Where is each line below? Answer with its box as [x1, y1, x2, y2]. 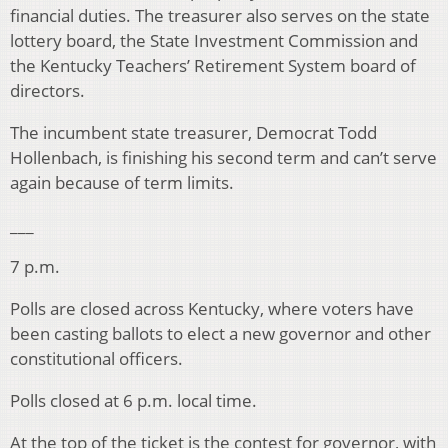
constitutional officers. [10, 347, 183, 371]
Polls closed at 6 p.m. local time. [10, 389, 257, 413]
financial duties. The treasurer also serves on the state [10, 4, 430, 28]
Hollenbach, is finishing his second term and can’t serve [10, 146, 437, 170]
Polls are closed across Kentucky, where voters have [10, 297, 414, 321]
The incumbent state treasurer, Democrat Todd [10, 121, 377, 145]
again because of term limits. [10, 171, 234, 195]
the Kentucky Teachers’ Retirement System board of [10, 54, 416, 78]
